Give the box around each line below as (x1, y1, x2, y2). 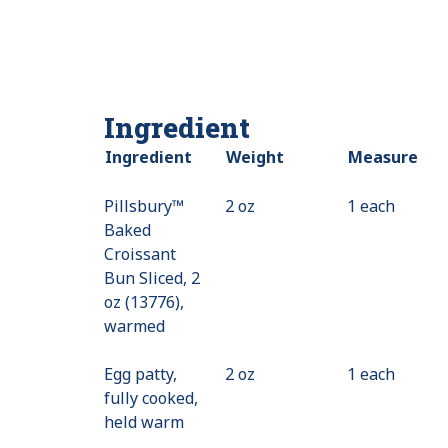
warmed (104, 314, 165, 337)
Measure (348, 145, 418, 168)
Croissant (104, 242, 176, 265)
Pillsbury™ (104, 194, 184, 217)
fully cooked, (104, 386, 198, 409)
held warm (104, 410, 184, 433)
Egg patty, (104, 362, 177, 385)
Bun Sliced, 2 (104, 266, 200, 289)
